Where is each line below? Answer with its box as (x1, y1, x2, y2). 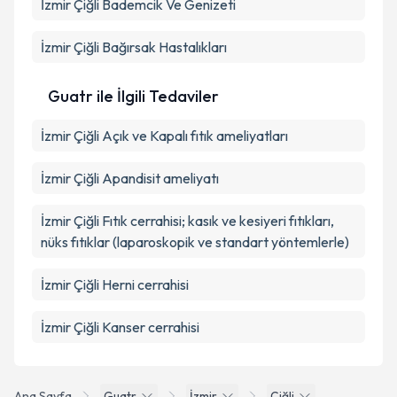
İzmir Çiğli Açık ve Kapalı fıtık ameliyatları (41, 127, 288, 144)
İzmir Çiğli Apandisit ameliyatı (41, 169, 219, 187)
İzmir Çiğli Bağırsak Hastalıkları (41, 38, 227, 56)
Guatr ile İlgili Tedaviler (48, 86, 219, 106)
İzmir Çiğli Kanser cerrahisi (41, 318, 199, 336)
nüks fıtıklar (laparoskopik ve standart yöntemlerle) (41, 233, 349, 251)
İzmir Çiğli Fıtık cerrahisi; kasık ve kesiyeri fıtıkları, (41, 212, 334, 230)
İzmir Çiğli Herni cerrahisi (41, 276, 189, 293)
